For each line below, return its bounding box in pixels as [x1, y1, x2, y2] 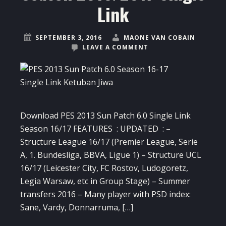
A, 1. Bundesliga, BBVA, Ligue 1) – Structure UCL [20, 149, 201, 161]
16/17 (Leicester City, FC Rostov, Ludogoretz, [20, 162, 188, 174]
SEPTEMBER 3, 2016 [35, 33, 102, 42]
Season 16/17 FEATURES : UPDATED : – [20, 123, 171, 135]
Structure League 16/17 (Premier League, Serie [20, 136, 198, 148]
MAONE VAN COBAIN [124, 33, 195, 42]
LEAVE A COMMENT [82, 43, 148, 52]
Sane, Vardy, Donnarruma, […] [20, 202, 133, 213]
